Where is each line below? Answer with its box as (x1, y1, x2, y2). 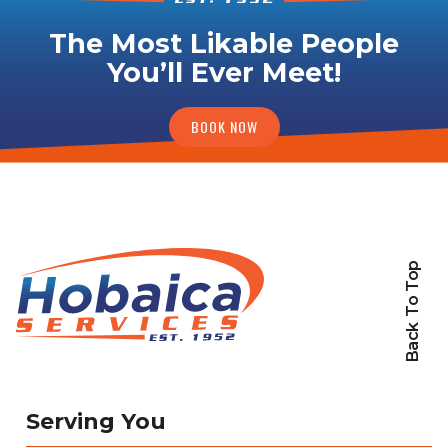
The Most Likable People (49, 26, 399, 60)
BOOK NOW (190, 115, 258, 137)
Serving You (26, 408, 166, 436)
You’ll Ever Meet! (107, 55, 341, 89)
